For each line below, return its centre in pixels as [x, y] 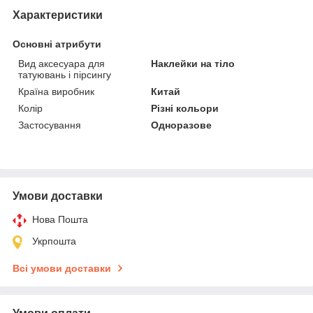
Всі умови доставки [62, 268]
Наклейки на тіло [193, 63]
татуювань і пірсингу [65, 74]
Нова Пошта [60, 219]
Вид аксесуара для [61, 63]
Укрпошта [54, 241]
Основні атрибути [57, 44]
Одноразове [182, 125]
